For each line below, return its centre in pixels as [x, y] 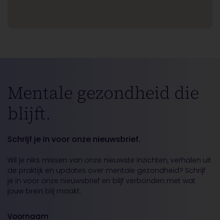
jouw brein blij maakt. [44, 191]
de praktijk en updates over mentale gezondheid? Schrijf [106, 170]
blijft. [29, 113]
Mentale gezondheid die [103, 93]
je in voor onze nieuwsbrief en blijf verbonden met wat [101, 181]
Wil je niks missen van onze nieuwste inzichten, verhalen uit [109, 160]
